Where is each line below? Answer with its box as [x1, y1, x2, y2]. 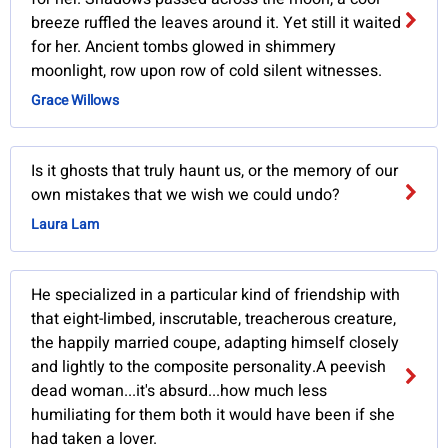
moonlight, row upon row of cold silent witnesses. [31, 59, 383, 84]
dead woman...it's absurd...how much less [31, 379, 328, 404]
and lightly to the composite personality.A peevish [31, 355, 387, 380]
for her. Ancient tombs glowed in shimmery [31, 35, 337, 60]
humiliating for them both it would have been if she [31, 403, 396, 428]
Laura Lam [31, 214, 100, 236]
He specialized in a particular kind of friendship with [31, 283, 401, 308]
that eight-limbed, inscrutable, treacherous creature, [31, 307, 397, 332]
